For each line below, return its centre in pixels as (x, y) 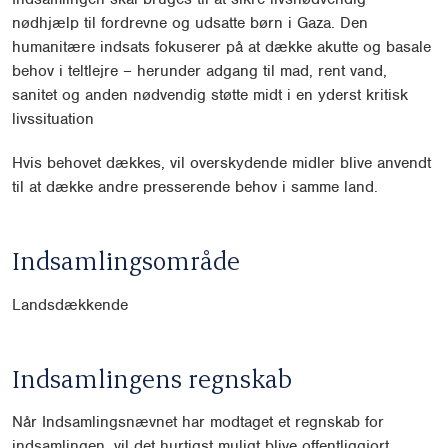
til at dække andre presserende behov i (151, 187)
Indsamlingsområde (126, 260)
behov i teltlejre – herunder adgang (137, 71)
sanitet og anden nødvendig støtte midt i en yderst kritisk (210, 95)
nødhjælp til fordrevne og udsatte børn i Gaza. (176, 23)
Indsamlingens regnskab (152, 377)
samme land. (334, 187)
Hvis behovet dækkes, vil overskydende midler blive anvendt (221, 163)
